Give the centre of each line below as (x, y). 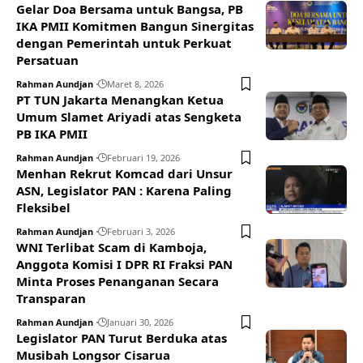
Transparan (51, 298)
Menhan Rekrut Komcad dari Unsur (124, 173)
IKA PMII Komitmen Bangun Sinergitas (135, 26)
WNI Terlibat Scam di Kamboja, (111, 247)
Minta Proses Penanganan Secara (117, 281)
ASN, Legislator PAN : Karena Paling (124, 190)
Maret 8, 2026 (135, 84)
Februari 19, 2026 (143, 158)
